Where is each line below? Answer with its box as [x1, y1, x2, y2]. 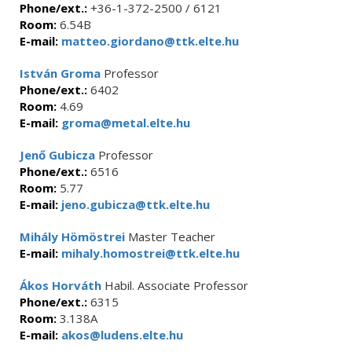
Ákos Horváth [20, 277, 101, 293]
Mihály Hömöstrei [20, 229, 125, 244]
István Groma [20, 65, 101, 81]
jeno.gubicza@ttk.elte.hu [58, 196, 210, 212]
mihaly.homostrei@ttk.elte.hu [58, 245, 240, 261]
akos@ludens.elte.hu [58, 327, 183, 343]
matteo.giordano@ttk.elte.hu [58, 33, 239, 49]
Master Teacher [125, 229, 215, 244]
